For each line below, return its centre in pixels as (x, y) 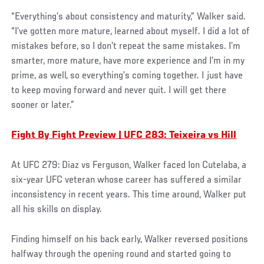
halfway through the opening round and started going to (121, 254)
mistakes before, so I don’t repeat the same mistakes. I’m (126, 46)
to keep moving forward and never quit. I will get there (119, 90)
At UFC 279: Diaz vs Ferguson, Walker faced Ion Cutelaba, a (129, 165)
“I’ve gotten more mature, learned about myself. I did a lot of (131, 32)
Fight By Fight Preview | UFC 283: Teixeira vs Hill (124, 135)
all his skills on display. (58, 209)
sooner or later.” (43, 105)
